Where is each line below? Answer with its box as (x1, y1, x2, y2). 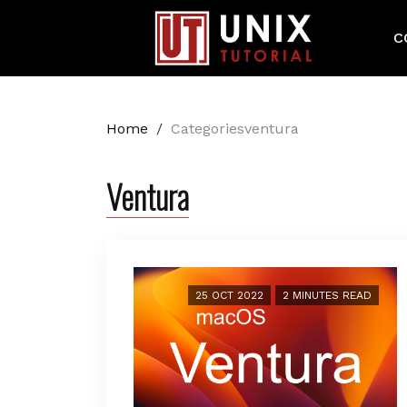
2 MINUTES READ (283, 289, 372, 303)
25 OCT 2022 (195, 289, 263, 303)
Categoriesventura (171, 120, 299, 138)
